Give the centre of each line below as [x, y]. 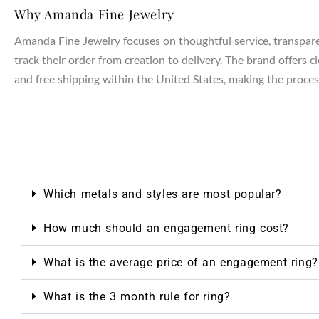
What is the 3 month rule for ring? [137, 297]
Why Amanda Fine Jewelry [94, 14]
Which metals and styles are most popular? [163, 194]
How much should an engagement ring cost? [166, 229]
